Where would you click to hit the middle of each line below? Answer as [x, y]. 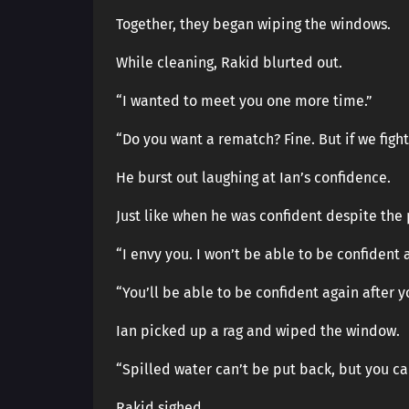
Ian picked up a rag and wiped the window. [258, 331]
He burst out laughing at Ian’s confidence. [253, 178]
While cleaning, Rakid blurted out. [229, 63]
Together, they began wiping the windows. [253, 24]
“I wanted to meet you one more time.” [244, 101]
